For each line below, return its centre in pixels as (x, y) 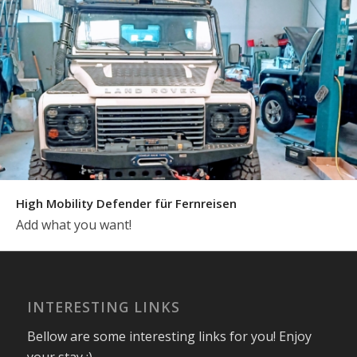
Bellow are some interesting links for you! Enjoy (169, 336)
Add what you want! (74, 225)
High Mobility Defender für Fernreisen (126, 204)
